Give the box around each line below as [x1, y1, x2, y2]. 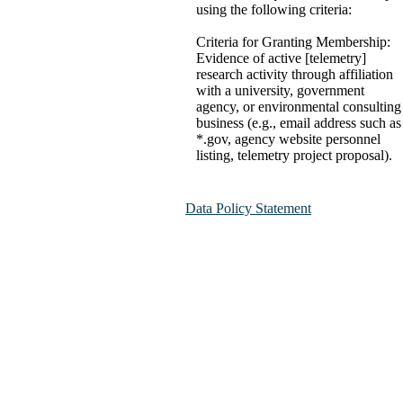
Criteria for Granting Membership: [196, 34, 390, 49]
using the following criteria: [196, 2, 352, 17]
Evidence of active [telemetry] [196, 50, 366, 66]
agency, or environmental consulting [196, 99, 401, 114]
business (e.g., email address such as [196, 115, 401, 130]
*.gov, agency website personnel [196, 131, 381, 147]
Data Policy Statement [185, 201, 311, 216]
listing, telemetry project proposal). [196, 148, 392, 163]
